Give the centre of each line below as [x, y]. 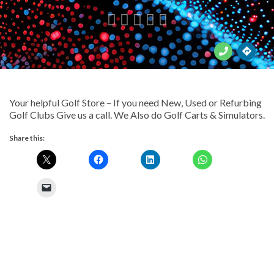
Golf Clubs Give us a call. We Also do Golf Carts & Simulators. [137, 114]
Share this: [27, 138]
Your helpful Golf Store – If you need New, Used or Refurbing [135, 102]
